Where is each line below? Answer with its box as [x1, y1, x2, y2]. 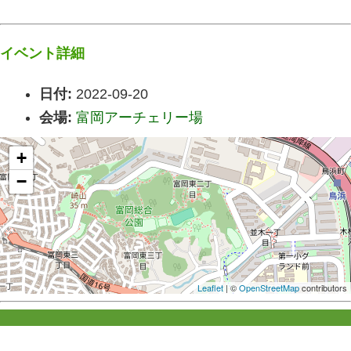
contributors [299, 280, 347, 294]
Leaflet [197, 280, 223, 294]
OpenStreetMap [239, 280, 299, 294]
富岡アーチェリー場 [76, 109, 203, 125]
